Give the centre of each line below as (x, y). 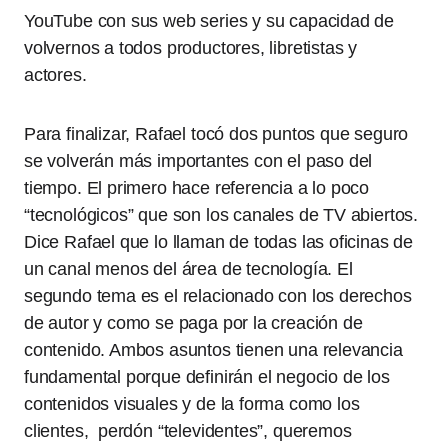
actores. (58, 75)
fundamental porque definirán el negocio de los (207, 377)
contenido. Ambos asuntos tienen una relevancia (213, 350)
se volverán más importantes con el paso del (198, 161)
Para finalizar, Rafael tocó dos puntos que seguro (216, 134)
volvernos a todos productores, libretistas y (191, 48)
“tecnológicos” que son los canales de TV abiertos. (221, 215)
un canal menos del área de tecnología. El (188, 269)
